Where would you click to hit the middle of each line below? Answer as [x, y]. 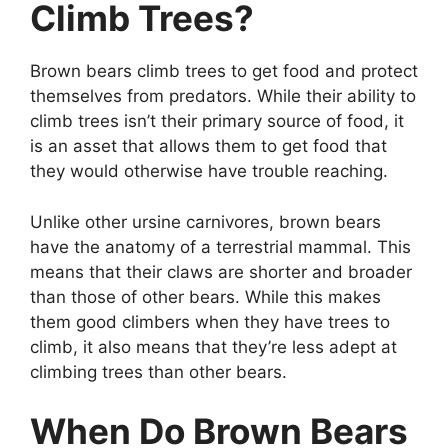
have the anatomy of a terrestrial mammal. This [220, 246]
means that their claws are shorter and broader [221, 271]
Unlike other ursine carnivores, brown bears [205, 221]
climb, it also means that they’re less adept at [213, 346]
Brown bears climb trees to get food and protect [224, 71]
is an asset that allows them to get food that [208, 146]
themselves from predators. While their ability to [223, 96]
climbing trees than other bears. [158, 371]
